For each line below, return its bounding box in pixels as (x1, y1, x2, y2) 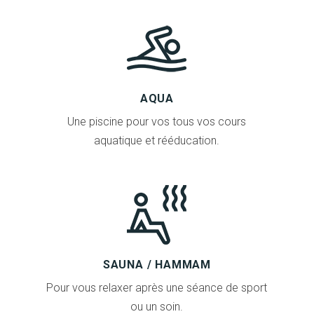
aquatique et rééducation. (94, 133, 220, 147)
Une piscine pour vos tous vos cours (67, 114, 247, 128)
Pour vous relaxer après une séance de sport (46, 280, 268, 294)
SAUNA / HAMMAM (102, 257, 212, 271)
